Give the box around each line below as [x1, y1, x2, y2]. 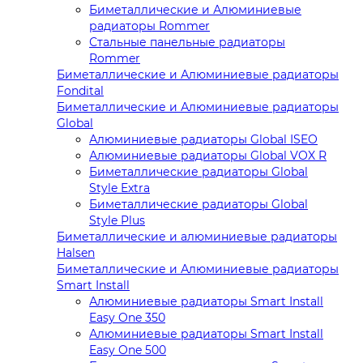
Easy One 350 [89, 310, 165, 326]
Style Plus [89, 213, 145, 228]
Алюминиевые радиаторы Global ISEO [89, 132, 318, 147]
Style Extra [89, 181, 150, 196]
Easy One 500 [89, 343, 166, 358]
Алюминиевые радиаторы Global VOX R [89, 148, 327, 164]
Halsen [57, 246, 95, 261]
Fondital [57, 83, 104, 99]
